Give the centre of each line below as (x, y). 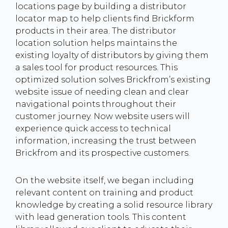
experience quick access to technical (93, 129)
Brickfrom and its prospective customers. (103, 153)
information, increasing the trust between (106, 141)
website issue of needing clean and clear (102, 92)
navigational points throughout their (96, 104)
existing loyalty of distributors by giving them (112, 55)
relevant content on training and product (104, 193)
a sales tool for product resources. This (96, 67)
